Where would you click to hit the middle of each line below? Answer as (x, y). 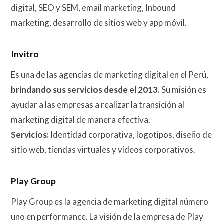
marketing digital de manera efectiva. (81, 119)
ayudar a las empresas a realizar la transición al (98, 104)
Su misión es (183, 89)
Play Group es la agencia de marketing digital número (110, 201)
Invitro (25, 54)
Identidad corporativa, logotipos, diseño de (130, 134)
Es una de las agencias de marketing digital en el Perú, (110, 74)
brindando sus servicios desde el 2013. (85, 89)
